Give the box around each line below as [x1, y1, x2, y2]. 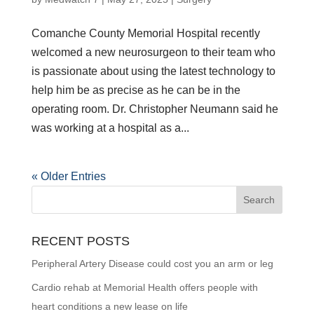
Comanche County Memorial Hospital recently [31, 27, 260, 40]
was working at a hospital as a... [31, 122, 189, 135]
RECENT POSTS [31, 234, 130, 249]
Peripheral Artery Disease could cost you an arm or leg [31, 258, 273, 270]
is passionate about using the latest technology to [31, 65, 275, 78]
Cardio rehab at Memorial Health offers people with [31, 282, 258, 294]
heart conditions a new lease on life [31, 301, 188, 313]
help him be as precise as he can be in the [31, 84, 240, 97]
